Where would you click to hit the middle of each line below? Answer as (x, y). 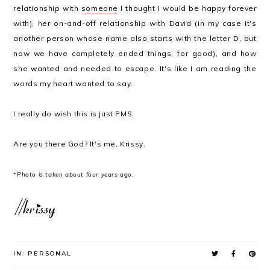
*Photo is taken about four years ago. (74, 174)
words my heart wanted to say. (73, 83)
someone (99, 8)
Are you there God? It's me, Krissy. (80, 144)
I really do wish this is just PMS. (74, 114)
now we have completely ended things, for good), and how (135, 53)
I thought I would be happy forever (187, 8)
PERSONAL (50, 253)
